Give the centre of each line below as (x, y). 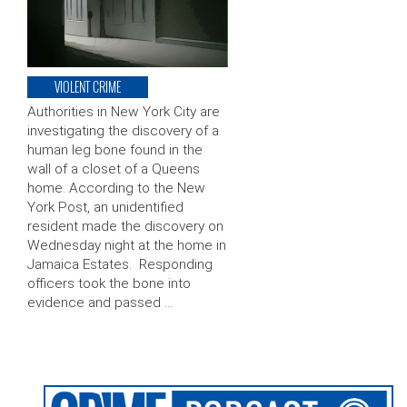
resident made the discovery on (125, 226)
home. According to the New (116, 188)
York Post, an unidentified (105, 207)
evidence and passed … (100, 302)
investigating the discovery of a (123, 130)
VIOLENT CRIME (88, 86)
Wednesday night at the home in (127, 245)
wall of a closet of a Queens (114, 169)
